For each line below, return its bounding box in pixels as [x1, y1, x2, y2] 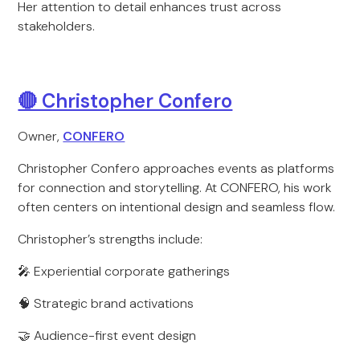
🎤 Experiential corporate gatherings [18, 263, 231, 280]
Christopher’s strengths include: [18, 231, 203, 247]
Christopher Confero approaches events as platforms [18, 160, 335, 177]
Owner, [18, 128, 63, 145]
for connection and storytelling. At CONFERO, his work [18, 179, 332, 196]
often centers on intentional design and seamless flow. [18, 198, 336, 215]
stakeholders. [18, 18, 96, 35]
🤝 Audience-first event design [18, 327, 197, 344]
